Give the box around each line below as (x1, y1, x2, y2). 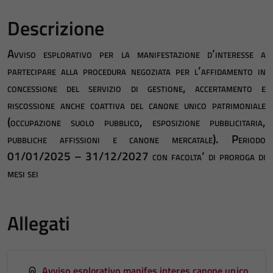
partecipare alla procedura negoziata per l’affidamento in (7, 62, 266, 79)
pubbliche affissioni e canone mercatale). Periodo (7, 130, 266, 147)
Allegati (7, 208, 70, 238)
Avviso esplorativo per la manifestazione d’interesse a (7, 45, 266, 62)
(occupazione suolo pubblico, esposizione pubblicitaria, (7, 113, 266, 130)
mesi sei (7, 165, 38, 182)
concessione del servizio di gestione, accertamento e (7, 79, 266, 96)
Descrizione (7, 13, 104, 43)
